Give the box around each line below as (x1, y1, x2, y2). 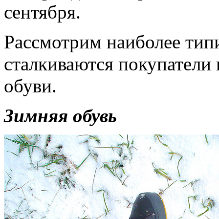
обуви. (4, 75, 57, 96)
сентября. (4, 1, 81, 22)
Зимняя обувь (4, 105, 117, 126)
